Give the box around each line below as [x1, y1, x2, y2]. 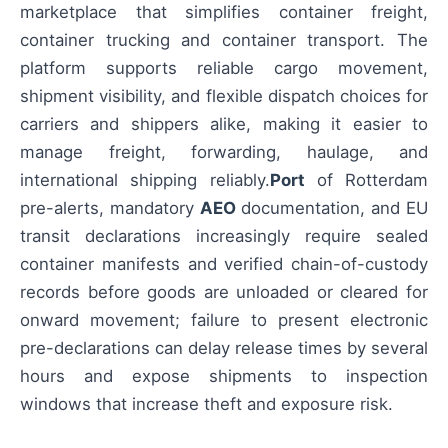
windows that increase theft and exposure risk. [20, 393, 393, 414]
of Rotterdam [304, 169, 428, 190]
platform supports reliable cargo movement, [20, 57, 428, 78]
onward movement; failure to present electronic [20, 309, 428, 330]
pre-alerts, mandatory [20, 197, 200, 218]
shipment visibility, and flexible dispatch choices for [20, 85, 428, 106]
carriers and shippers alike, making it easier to [20, 113, 428, 134]
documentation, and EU [235, 197, 429, 218]
